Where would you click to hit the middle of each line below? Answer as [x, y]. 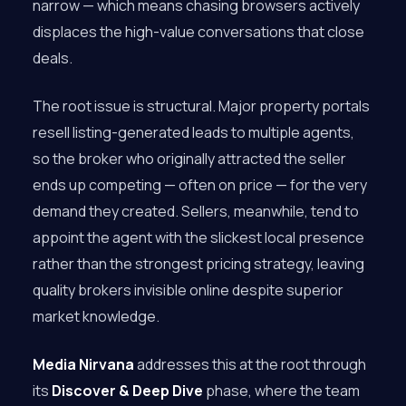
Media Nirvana [83, 364]
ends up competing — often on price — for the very [200, 185]
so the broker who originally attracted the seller [189, 159]
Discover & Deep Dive [127, 391]
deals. [53, 58]
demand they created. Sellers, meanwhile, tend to [196, 211]
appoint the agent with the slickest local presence [198, 237]
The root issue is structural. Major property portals [201, 106]
